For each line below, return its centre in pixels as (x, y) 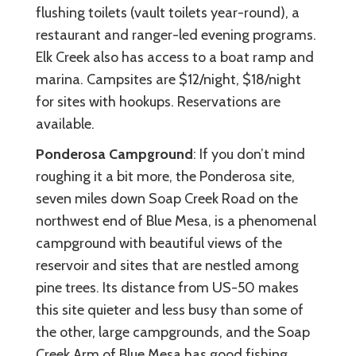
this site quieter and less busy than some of (170, 310)
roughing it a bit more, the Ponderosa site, (165, 176)
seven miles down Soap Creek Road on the (167, 198)
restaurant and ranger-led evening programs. (176, 35)
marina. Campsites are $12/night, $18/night (168, 79)
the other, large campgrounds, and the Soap (173, 332)
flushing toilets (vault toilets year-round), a (168, 12)
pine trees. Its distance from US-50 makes (167, 287)
